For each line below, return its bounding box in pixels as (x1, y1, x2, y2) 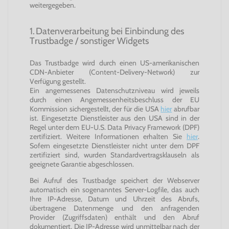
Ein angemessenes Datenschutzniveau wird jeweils (30, 86, 199, 95)
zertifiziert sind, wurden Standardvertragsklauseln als (30, 150, 199, 159)
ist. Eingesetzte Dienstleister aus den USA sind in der (30, 113, 199, 123)
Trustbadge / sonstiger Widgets (30, 35, 149, 46)
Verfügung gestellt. (30, 77, 97, 86)
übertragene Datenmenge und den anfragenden (30, 203, 199, 213)
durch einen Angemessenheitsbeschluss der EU (30, 95, 199, 104)
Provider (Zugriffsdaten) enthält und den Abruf (30, 213, 199, 222)
